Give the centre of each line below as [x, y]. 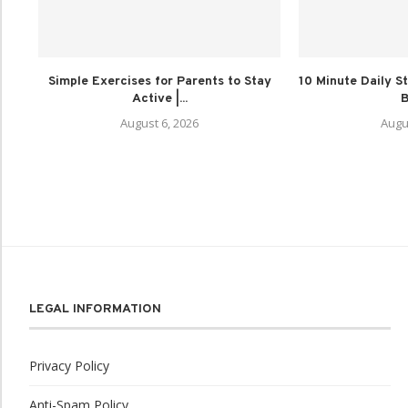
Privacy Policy [69, 365]
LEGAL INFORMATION [95, 309]
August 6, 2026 [159, 122]
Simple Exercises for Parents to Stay [159, 81]
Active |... [159, 98]
